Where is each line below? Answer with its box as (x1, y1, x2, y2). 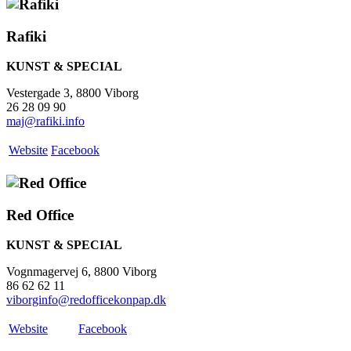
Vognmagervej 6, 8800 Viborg (6, 265, 157, 279)
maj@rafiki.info (6, 114, 85, 128)
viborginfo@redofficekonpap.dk (6, 293, 166, 307)
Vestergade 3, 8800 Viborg (6, 86, 139, 100)
